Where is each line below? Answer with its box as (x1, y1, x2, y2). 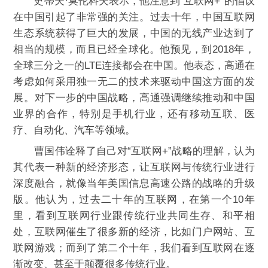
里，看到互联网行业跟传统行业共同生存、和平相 (13, 210, 255, 221)
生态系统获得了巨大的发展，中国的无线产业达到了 (13, 28, 255, 39)
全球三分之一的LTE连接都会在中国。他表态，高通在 (13, 60, 255, 71)
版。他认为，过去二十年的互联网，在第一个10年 (13, 194, 255, 205)
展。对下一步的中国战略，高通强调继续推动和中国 (13, 92, 255, 103)
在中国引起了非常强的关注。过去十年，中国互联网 (13, 11, 255, 23)
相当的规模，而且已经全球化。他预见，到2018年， (13, 44, 255, 55)
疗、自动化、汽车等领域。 (13, 124, 136, 136)
